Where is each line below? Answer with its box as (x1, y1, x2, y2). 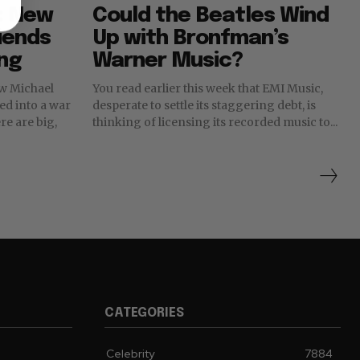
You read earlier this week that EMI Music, (92, 81, 287, 96)
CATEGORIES (104, 306, 184, 321)
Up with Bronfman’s (92, 27, 288, 50)
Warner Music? (92, 50, 243, 72)
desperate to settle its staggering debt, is (92, 98, 316, 113)
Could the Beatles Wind (92, 5, 329, 27)
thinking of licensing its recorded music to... (213, 115, 337, 130)
